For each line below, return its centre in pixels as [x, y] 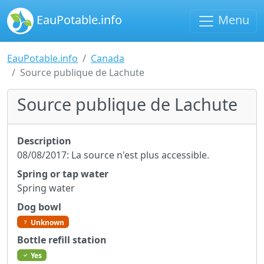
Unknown [46, 222]
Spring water [46, 188]
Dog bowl [39, 207]
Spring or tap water [63, 174]
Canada [108, 58]
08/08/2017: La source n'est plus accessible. [113, 155]
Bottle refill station [62, 240]
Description [44, 141]
